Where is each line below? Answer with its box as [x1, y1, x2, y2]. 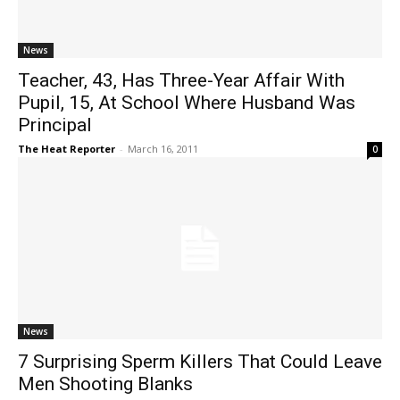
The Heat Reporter [18, 142, 115, 155]
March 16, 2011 [128, 142, 198, 155]
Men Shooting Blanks [18, 373, 193, 395]
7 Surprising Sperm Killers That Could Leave [18, 351, 382, 372]
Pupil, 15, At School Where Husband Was [18, 92, 355, 113]
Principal [18, 114, 92, 136]
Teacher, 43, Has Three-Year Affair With [18, 70, 345, 91]
